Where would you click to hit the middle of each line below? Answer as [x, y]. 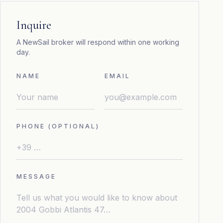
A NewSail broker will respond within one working [98, 42]
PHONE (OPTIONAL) [58, 126]
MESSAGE [36, 176]
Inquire [34, 25]
